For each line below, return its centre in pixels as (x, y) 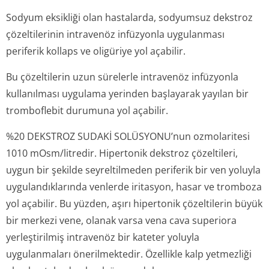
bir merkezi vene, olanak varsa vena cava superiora (121, 220)
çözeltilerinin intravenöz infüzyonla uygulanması (115, 34)
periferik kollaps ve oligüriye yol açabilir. (96, 51)
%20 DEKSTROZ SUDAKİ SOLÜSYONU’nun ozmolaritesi (128, 136)
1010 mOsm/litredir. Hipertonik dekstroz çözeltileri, (122, 153)
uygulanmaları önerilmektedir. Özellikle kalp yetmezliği (129, 254)
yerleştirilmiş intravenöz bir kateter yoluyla (103, 237)
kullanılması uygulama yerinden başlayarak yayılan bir (127, 94)
